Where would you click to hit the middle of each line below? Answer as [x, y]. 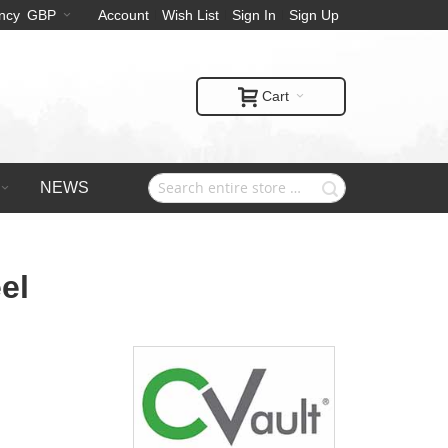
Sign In [254, 15]
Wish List [190, 15]
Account [123, 15]
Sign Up [314, 15]
